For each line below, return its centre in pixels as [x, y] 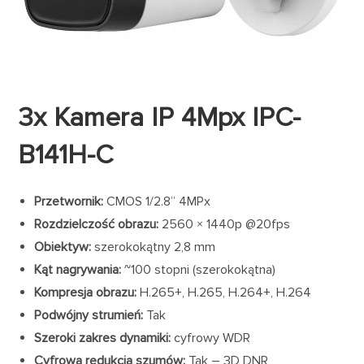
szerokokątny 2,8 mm [154, 247]
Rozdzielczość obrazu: [97, 225]
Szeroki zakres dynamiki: [103, 338]
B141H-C [66, 156]
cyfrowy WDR [211, 338]
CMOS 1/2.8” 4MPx [159, 202]
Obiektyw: [63, 247]
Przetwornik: [71, 202]
